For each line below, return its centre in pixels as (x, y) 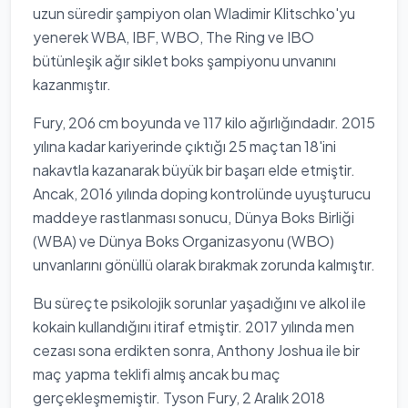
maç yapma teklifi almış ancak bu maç (157, 374)
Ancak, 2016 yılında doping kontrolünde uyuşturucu (202, 194)
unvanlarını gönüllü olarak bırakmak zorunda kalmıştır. (204, 265)
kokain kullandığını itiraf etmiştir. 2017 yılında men (194, 326)
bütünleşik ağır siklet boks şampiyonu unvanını (184, 61)
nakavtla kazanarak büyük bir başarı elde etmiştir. (194, 170)
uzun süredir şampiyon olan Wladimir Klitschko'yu (194, 13)
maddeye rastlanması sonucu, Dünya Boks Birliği (194, 217)
